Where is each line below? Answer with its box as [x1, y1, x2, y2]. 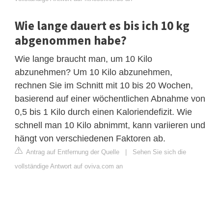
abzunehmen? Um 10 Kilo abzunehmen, [15, 67, 172, 77]
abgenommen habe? [15, 32, 127, 48]
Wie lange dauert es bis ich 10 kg [15, 17, 190, 33]
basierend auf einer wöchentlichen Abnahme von [15, 93, 205, 104]
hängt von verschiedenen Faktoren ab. [15, 133, 165, 143]
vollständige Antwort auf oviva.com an [15, 162, 123, 170]
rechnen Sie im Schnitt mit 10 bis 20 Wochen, [15, 80, 193, 90]
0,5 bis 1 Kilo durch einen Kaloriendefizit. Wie [15, 107, 192, 117]
